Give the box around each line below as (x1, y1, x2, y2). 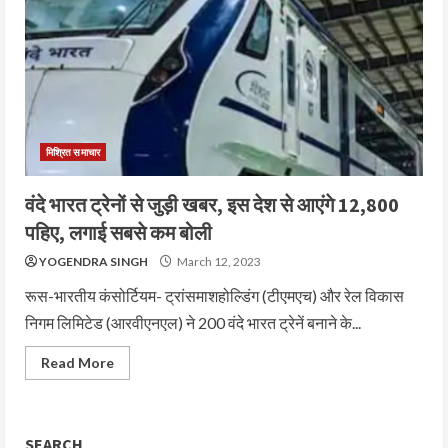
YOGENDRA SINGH (39, 254, 148, 269)
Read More (41, 354, 114, 371)
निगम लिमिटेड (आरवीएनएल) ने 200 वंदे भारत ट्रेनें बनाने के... (25, 313, 361, 332)
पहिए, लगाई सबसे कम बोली (25, 220, 212, 245)
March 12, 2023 (175, 254, 261, 269)
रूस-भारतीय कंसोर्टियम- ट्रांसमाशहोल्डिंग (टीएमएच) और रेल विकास (25, 286, 404, 305)
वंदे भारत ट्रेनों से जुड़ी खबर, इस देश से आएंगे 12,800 (25, 192, 399, 217)
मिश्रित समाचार (46, 146, 100, 158)
